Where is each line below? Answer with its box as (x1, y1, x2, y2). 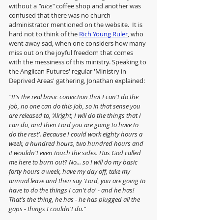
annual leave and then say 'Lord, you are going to (9, 176, 147, 186)
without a (9, 1, 38, 11)
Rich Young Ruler (79, 29, 128, 39)
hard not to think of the (9, 29, 79, 39)
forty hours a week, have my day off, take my (9, 167, 132, 176)
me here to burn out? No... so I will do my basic (9, 158, 139, 167)
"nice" (38, 1, 55, 11)
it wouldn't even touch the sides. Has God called (9, 148, 142, 158)
